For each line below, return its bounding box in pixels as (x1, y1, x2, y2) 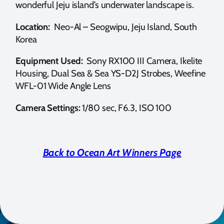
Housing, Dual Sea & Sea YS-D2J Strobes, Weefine (15, 67, 206, 79)
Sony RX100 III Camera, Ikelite (84, 55, 202, 67)
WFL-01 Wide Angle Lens (15, 80, 111, 92)
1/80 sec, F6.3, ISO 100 (82, 101, 172, 113)
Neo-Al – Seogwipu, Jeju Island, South (52, 20, 197, 32)
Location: (15, 20, 52, 32)
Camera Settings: (15, 101, 82, 113)
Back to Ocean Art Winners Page (42, 146, 181, 158)
